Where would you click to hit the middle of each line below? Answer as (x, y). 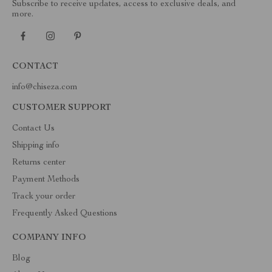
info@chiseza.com (45, 87)
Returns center (39, 163)
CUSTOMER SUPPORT (62, 108)
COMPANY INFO (49, 238)
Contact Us (33, 129)
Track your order (44, 197)
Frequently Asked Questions (65, 214)
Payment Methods (46, 180)
